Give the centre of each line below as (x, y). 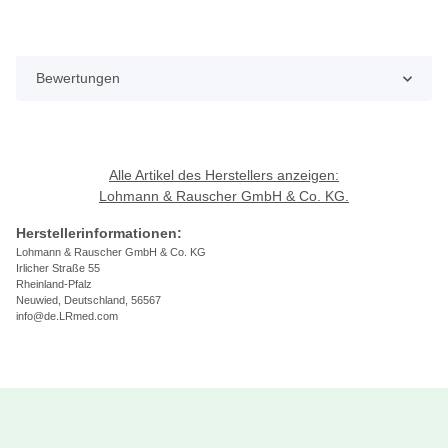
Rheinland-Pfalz (54, 284)
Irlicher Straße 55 (58, 268)
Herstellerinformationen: (99, 233)
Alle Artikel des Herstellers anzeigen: (224, 175)
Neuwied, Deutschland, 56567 (88, 300)
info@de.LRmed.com (67, 316)
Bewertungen (78, 78)
